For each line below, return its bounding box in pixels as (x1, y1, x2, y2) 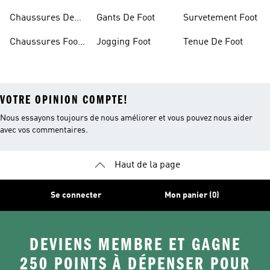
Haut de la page (114, 160, 180, 170)
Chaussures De (10, 13, 74, 23)
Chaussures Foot (10, 37, 81, 47)
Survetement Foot (183, 13, 257, 23)
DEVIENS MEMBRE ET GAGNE (29, 234, 241, 255)
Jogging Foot (96, 37, 151, 47)
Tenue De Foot (183, 37, 243, 47)
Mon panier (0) (164, 191, 219, 199)
